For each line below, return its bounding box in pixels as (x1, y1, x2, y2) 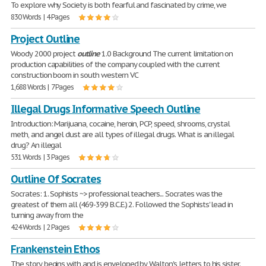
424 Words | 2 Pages (11, 223, 70, 232)
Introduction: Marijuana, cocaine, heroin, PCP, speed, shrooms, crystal (11, 119, 230, 129)
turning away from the (11, 210, 84, 220)
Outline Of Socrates (11, 172, 102, 186)
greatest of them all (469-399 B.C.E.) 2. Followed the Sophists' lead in (11, 199, 233, 210)
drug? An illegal (11, 140, 62, 150)
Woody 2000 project (11, 49, 78, 59)
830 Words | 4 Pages (11, 12, 70, 21)
